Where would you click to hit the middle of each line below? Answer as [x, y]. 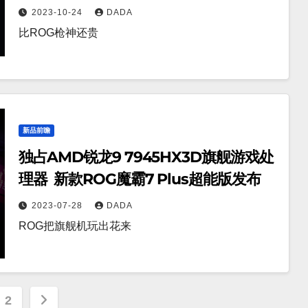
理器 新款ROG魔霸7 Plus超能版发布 [139, 179]
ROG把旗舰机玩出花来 [75, 226]
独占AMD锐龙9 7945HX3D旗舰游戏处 [146, 157]
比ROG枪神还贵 [58, 33]
